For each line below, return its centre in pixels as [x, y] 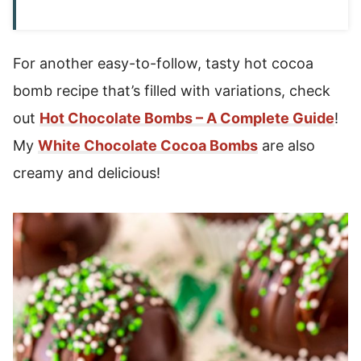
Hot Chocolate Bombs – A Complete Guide [187, 118]
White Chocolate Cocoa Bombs [148, 145]
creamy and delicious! [87, 173]
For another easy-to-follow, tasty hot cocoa [163, 63]
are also [286, 145]
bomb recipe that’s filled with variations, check [172, 91]
